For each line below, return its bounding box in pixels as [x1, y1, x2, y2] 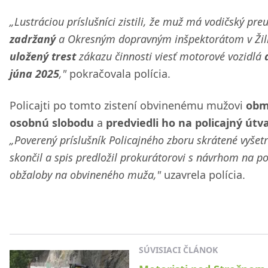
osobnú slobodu [10, 115, 94, 130]
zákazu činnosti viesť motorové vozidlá [76, 49, 264, 63]
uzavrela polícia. [161, 167, 245, 182]
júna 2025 [10, 66, 59, 81]
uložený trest [10, 49, 76, 63]
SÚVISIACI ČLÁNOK [139, 244, 218, 255]
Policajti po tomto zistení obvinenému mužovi [10, 98, 246, 112]
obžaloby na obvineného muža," [10, 167, 161, 182]
